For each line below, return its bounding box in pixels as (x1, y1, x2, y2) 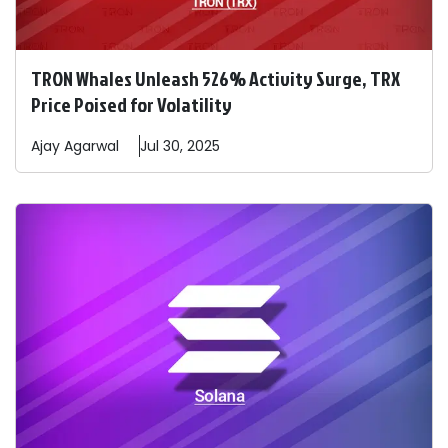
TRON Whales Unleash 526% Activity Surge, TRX (31, 64, 400, 93)
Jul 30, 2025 (140, 136, 220, 157)
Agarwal (64, 136, 119, 157)
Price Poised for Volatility (31, 90, 232, 119)
